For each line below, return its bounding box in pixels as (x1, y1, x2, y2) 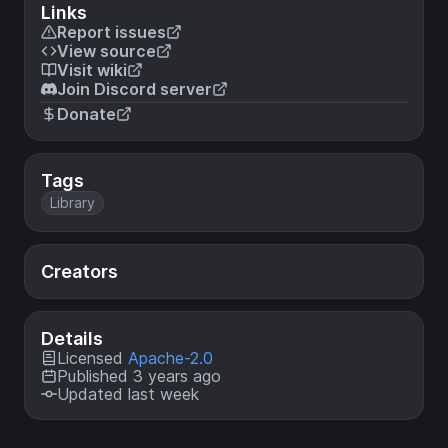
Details (41, 327, 103, 349)
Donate (57, 103, 116, 124)
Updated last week (57, 383, 199, 404)
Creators (41, 260, 118, 282)
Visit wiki (57, 59, 127, 80)
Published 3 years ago (57, 365, 221, 386)
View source (57, 40, 156, 61)
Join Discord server (57, 78, 212, 99)
